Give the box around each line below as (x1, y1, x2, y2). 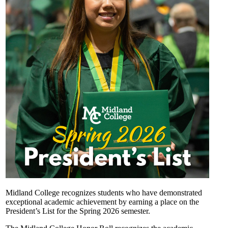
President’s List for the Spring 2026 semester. (6, 206, 150, 215)
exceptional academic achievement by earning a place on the (6, 197, 199, 206)
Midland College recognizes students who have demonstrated (6, 188, 202, 197)
